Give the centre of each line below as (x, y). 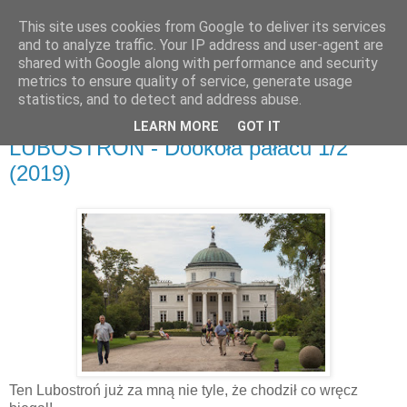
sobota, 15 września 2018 (102, 129)
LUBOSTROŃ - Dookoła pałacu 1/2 (179, 147)
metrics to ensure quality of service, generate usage (185, 81)
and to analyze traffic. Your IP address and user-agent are (201, 45)
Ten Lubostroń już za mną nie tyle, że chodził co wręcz (184, 390)
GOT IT (259, 127)
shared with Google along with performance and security (198, 63)
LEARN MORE (176, 127)
